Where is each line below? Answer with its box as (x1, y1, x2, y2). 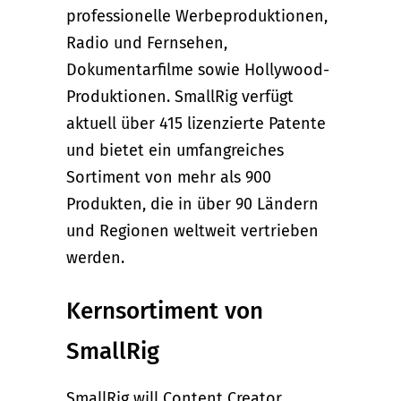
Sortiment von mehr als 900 (66, 166, 271, 187)
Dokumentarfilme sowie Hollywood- (66, 59, 329, 80)
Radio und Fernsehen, (66, 32, 227, 53)
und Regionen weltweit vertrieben (66, 220, 319, 241)
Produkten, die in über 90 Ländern (66, 193, 319, 214)
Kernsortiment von (66, 296, 263, 325)
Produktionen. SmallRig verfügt (66, 86, 294, 107)
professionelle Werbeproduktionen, (66, 5, 328, 26)
